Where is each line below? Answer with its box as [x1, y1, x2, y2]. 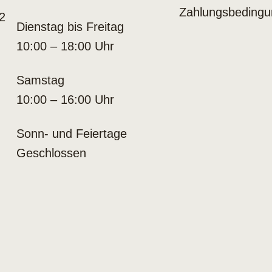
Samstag [16, 73, 64, 87]
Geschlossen [16, 146, 86, 160]
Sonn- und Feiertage [16, 127, 127, 140]
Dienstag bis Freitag [16, 20, 124, 33]
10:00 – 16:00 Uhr [16, 93, 114, 106]
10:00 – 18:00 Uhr [16, 39, 114, 53]
